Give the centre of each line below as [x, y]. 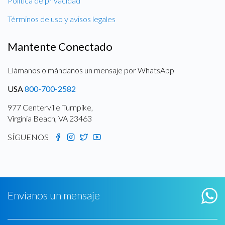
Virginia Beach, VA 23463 [50, 119]
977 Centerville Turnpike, [50, 107]
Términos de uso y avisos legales [62, 19]
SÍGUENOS [28, 137]
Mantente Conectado [60, 47]
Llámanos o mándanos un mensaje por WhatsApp [91, 70]
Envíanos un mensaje [54, 195]
